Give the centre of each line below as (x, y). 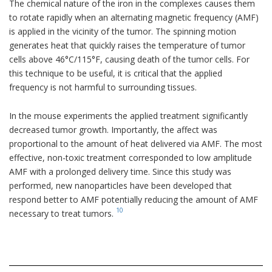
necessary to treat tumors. (63, 213)
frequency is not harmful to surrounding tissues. (103, 87)
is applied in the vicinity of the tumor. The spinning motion (123, 31)
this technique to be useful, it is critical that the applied (116, 73)
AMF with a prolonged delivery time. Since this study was (120, 171)
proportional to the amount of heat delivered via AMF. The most (136, 143)
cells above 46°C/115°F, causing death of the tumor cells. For (129, 59)
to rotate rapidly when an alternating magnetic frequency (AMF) (134, 17)
